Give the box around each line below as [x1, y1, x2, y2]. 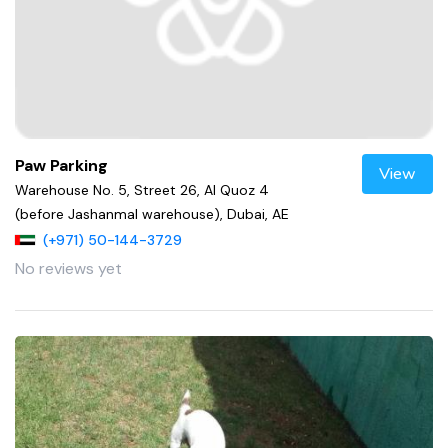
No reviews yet [15, 258, 122, 280]
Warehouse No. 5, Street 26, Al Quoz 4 [15, 180, 269, 199]
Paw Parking [15, 154, 108, 176]
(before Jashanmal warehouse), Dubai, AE [15, 204, 289, 223]
